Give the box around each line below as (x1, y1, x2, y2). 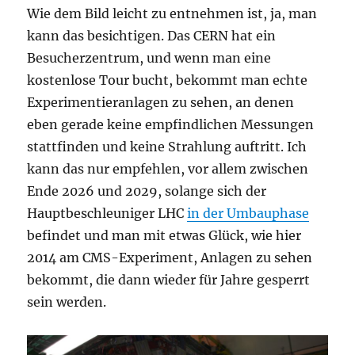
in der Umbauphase (187, 204, 310, 221)
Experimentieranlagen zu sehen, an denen (27, 94, 295, 110)
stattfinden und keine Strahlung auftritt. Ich (27, 138, 307, 155)
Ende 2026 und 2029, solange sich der (27, 182, 267, 199)
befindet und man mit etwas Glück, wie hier (27, 227, 302, 243)
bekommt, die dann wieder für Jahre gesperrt (27, 271, 311, 288)
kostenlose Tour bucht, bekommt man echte (27, 71, 308, 88)
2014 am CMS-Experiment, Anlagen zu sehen (27, 249, 313, 265)
